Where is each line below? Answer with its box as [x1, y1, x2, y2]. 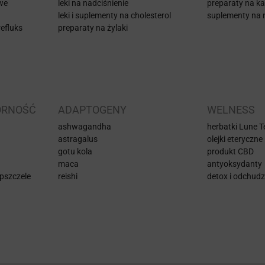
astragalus [58, 134, 98, 144]
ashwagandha [58, 121, 111, 131]
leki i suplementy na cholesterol [58, 10, 171, 20]
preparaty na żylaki [58, 22, 128, 33]
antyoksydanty [207, 159, 262, 169]
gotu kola [58, 146, 92, 156]
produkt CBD [207, 146, 254, 156]
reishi [58, 171, 77, 181]
